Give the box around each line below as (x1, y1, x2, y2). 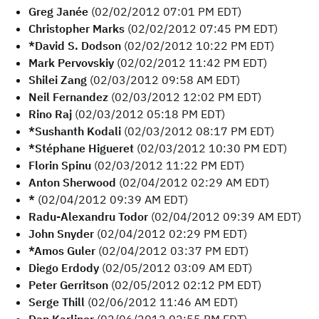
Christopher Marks (28, 21, 125, 36)
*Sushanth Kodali (28, 124, 121, 138)
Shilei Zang (28, 73, 87, 87)
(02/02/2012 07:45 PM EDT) (125, 21, 278, 36)
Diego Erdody (28, 261, 99, 275)
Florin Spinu (28, 158, 91, 172)
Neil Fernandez (28, 90, 108, 104)
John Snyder (28, 226, 94, 241)
